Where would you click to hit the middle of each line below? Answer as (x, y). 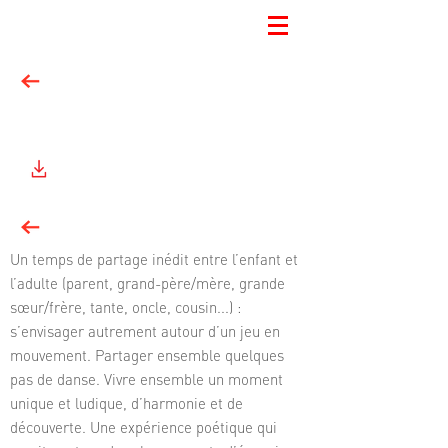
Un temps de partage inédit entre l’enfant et (154, 259)
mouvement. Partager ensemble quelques (147, 355)
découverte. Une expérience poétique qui (143, 427)
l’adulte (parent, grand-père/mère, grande (147, 283)
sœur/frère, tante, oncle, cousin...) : (125, 307)
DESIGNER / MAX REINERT (142, 112)
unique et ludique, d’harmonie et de (126, 403)
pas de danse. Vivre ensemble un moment (146, 379)
